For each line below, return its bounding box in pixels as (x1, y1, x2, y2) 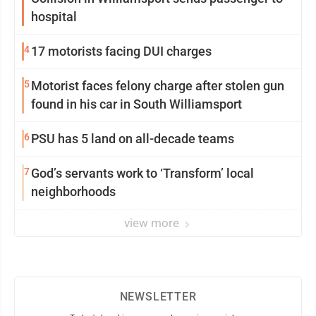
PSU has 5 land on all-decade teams (31, 131, 234, 147)
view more (124, 216, 182, 231)
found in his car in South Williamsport (31, 97, 242, 112)
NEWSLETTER (119, 290, 197, 304)
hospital (31, 9, 77, 25)
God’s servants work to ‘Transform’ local (31, 166, 254, 181)
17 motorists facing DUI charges (31, 44, 212, 59)
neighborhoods (31, 184, 116, 200)
